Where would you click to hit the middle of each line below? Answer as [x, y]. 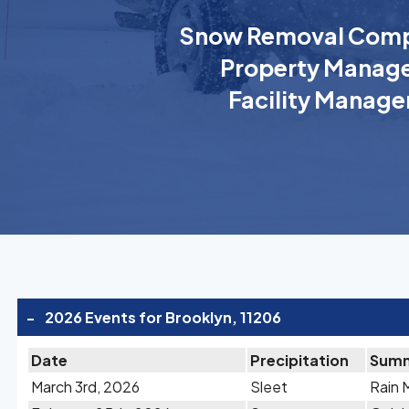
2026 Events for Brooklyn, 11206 [163, 317]
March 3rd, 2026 [85, 387]
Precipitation [299, 360]
